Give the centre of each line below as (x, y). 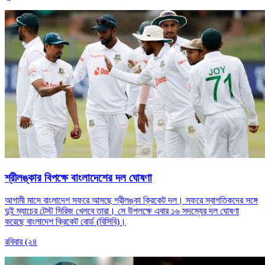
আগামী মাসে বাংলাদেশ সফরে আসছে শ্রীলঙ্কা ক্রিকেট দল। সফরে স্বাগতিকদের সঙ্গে (131, 201)
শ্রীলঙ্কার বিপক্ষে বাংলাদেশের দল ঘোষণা (78, 177)
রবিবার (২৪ (21, 242)
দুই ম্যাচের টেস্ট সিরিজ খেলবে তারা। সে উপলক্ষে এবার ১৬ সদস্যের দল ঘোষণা (122, 211)
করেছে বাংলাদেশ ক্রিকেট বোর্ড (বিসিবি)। (65, 222)
